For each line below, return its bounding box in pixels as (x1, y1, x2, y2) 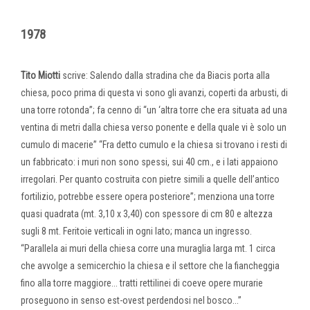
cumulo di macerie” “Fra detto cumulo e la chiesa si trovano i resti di (21, 138, 287, 150)
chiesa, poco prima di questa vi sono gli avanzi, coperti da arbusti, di (21, 86, 288, 98)
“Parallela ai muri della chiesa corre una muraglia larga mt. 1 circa (21, 242, 275, 254)
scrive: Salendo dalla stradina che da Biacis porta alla (60, 69, 270, 81)
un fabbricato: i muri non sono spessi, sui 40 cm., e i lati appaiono (21, 156, 278, 167)
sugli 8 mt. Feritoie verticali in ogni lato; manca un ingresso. (21, 225, 252, 237)
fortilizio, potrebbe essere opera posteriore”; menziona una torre (21, 190, 275, 202)
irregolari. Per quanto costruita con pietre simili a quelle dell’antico (21, 173, 280, 185)
